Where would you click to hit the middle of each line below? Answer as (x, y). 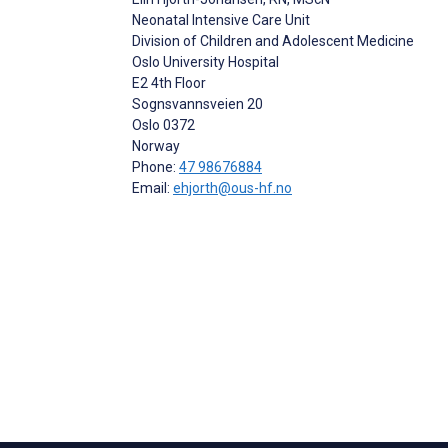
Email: (152, 187)
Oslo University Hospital (205, 61)
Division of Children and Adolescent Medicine (273, 40)
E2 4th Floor (169, 82)
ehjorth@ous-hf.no (232, 187)
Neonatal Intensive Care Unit (221, 19)
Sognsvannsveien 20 (197, 103)
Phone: (155, 166)
